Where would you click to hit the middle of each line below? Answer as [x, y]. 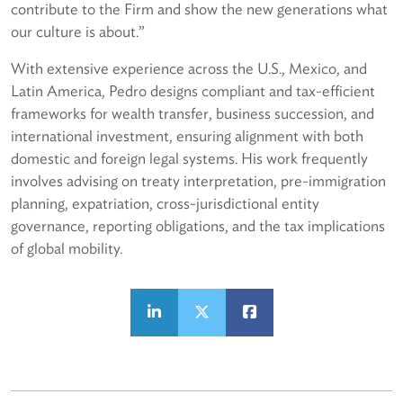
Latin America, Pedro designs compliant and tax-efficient [193, 91]
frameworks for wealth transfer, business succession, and [193, 114]
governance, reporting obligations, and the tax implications [198, 226]
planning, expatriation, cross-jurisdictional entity [165, 204]
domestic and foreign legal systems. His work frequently [189, 159]
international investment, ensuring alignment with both [187, 136]
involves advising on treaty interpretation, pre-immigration [198, 181]
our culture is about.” [78, 32]
